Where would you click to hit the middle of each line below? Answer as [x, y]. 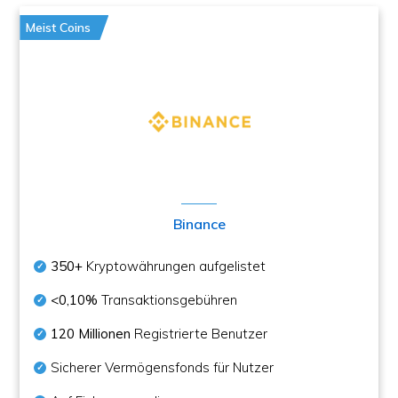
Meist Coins [59, 28]
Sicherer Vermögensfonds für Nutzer [163, 367]
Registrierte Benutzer [199, 334]
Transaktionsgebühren [168, 300]
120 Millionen [91, 334]
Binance [199, 224]
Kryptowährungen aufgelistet [175, 266]
